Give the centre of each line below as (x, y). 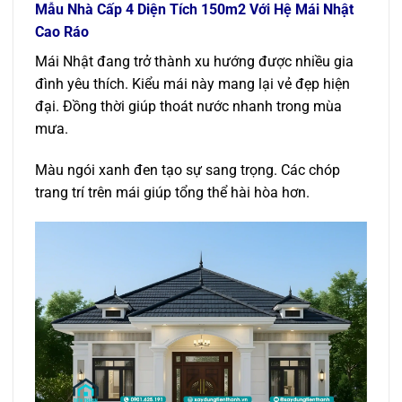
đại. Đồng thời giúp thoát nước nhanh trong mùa (188, 106)
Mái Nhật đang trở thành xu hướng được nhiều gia (194, 61)
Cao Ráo (62, 31)
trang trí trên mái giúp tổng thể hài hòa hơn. (172, 192)
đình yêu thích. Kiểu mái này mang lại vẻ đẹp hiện (192, 83)
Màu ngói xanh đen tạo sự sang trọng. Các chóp (188, 170)
